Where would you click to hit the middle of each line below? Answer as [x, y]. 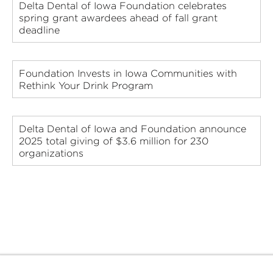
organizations [51, 153]
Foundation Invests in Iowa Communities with [128, 73]
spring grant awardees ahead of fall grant [118, 18]
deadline [39, 30]
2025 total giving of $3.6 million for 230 [114, 141]
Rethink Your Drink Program [86, 86]
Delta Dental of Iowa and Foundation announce [133, 129]
